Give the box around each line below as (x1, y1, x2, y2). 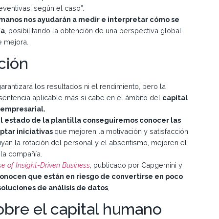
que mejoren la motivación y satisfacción (54, 127, 188, 135)
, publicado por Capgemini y (90, 160, 182, 169)
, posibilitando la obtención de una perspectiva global (5, 26, 181, 35)
